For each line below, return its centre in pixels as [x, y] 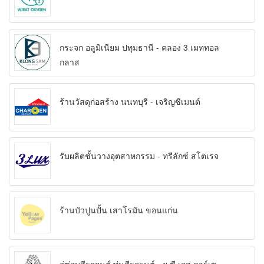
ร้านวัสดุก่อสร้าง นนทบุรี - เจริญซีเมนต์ [130, 102]
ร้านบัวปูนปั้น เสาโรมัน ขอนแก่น [119, 210]
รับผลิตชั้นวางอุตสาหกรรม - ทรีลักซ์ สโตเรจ [139, 156]
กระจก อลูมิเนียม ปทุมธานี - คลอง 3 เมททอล [139, 47]
